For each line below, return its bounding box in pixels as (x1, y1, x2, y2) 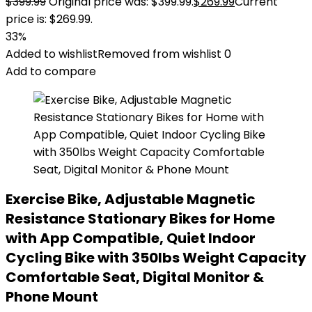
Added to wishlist (6, 46, 97, 62)
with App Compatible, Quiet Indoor (6, 228, 256, 248)
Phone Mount (6, 287, 98, 306)
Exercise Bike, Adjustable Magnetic (6, 189, 256, 209)
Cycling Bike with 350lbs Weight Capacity (6, 248, 306, 267)
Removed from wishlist (97, 46, 221, 62)
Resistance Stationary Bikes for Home (6, 209, 275, 228)
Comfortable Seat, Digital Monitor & (6, 267, 264, 287)
